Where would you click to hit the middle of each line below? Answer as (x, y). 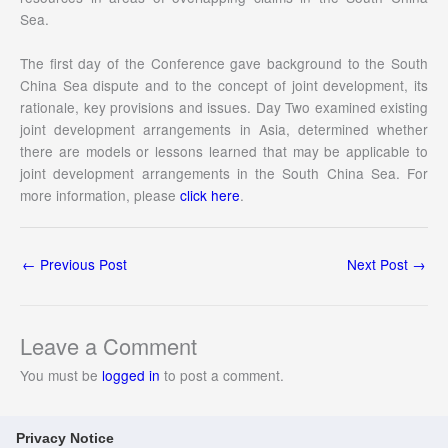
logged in (131, 374)
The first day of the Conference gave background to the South (224, 63)
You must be (61, 374)
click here (210, 195)
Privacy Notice (65, 438)
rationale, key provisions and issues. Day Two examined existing (224, 107)
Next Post (379, 264)
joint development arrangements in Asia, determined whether (224, 129)
